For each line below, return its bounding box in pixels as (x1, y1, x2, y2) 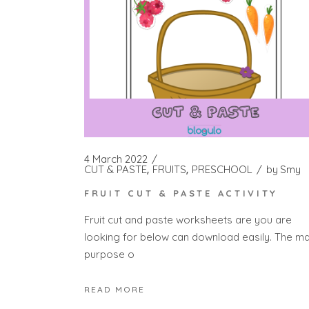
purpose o (84, 248, 134, 261)
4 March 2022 (84, 152, 148, 166)
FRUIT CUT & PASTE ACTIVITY (84, 187, 279, 199)
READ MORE (84, 284, 145, 295)
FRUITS (152, 162, 186, 176)
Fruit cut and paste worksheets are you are (84, 213, 292, 227)
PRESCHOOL (192, 162, 252, 176)
